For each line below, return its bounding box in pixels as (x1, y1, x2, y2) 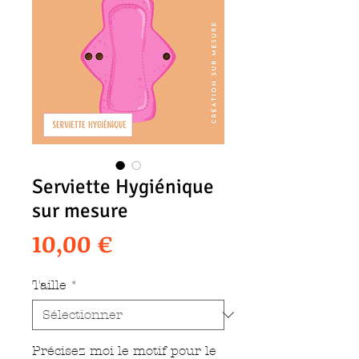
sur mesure (32, 197, 128, 223)
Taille (32, 276, 67, 292)
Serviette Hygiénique (32, 173, 214, 199)
